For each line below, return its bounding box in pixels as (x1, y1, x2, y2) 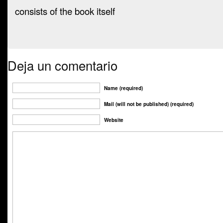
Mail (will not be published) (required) (104, 101, 194, 108)
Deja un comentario (7, 56, 117, 74)
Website (104, 116, 123, 123)
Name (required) (104, 85, 143, 92)
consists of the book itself (15, 4, 115, 17)
